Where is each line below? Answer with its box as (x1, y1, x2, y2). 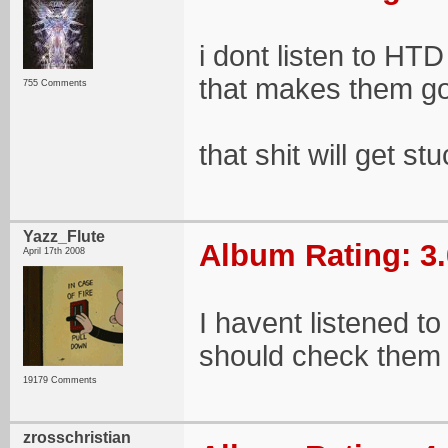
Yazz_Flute (23, 228, 105, 245)
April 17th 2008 (23, 246, 85, 256)
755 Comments (23, 78, 87, 88)
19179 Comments (23, 375, 97, 385)
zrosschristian (23, 429, 131, 446)
